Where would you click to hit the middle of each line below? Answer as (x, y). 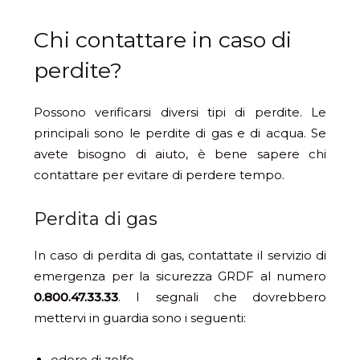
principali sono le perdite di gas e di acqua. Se (180, 133)
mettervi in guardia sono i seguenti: (140, 318)
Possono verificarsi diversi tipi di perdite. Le (180, 112)
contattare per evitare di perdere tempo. (159, 175)
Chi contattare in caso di (163, 40)
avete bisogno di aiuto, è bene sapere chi (180, 154)
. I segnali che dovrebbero (222, 297)
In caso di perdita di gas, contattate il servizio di (180, 256)
